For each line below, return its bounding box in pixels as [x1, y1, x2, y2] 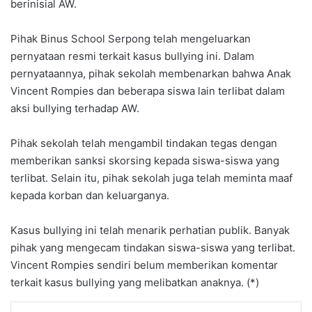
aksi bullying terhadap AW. [10, 101, 139, 115]
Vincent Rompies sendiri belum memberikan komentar [10, 258, 278, 272]
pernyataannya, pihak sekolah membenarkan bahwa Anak [10, 66, 291, 80]
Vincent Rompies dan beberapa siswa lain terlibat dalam [10, 84, 285, 97]
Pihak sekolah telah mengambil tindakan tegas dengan [10, 136, 277, 150]
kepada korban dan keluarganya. [10, 188, 169, 202]
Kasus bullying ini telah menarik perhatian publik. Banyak [10, 223, 290, 237]
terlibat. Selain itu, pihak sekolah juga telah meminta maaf [10, 171, 292, 185]
